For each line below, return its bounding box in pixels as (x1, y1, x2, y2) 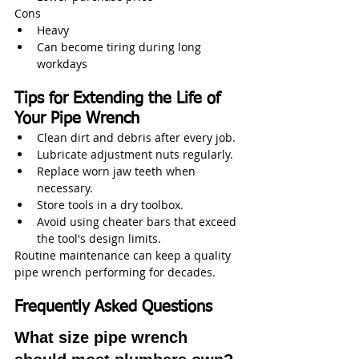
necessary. (37, 179, 93, 196)
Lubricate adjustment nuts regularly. (37, 146, 233, 162)
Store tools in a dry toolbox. (37, 196, 184, 212)
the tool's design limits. (37, 230, 161, 246)
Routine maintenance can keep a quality (14, 247, 234, 263)
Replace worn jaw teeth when (37, 163, 199, 179)
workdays (37, 55, 87, 71)
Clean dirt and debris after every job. (37, 129, 236, 145)
